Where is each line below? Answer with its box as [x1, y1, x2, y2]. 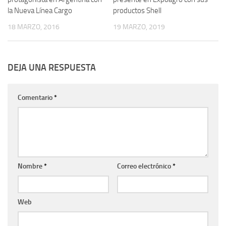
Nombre [18, 162, 44, 171]
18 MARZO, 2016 [8, 22, 60, 31]
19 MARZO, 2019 [113, 22, 165, 31]
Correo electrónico [117, 162, 173, 171]
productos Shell [113, 6, 161, 15]
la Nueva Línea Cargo [8, 6, 72, 15]
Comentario [18, 93, 54, 102]
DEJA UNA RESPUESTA [8, 62, 96, 74]
